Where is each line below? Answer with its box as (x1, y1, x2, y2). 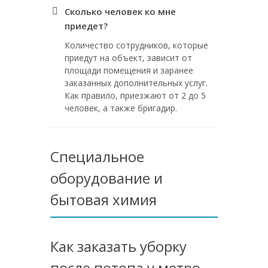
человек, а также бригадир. (65, 102, 177, 114)
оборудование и (50, 168, 163, 188)
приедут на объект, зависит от (65, 52, 192, 63)
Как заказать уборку (50, 236, 187, 256)
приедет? (65, 20, 108, 32)
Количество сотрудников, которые (65, 39, 208, 51)
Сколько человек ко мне (65, 5, 176, 17)
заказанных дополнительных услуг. (65, 77, 208, 89)
